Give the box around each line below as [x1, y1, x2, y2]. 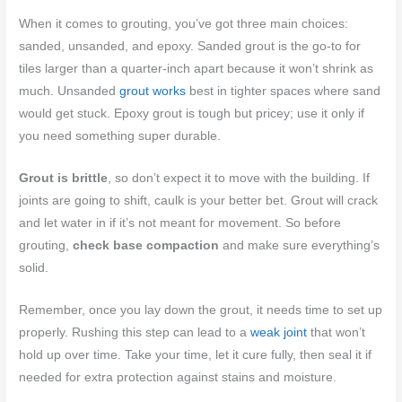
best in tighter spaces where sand [186, 84, 381, 99]
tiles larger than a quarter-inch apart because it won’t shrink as [19, 62, 374, 76]
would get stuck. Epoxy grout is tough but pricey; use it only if [19, 107, 365, 121]
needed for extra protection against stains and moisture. [19, 371, 337, 385]
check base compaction [73, 239, 220, 253]
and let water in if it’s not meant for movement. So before [19, 216, 342, 231]
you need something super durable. [19, 129, 222, 144]
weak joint [250, 326, 308, 340]
